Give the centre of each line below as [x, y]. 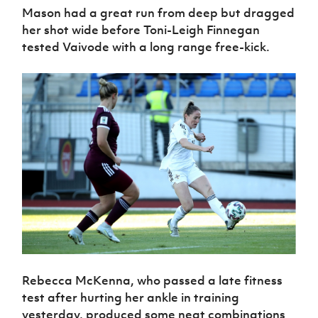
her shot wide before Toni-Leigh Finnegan [141, 29]
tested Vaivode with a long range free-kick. [146, 46]
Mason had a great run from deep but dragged [159, 12]
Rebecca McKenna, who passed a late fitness [153, 281]
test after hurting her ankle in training [131, 298]
